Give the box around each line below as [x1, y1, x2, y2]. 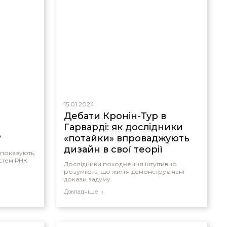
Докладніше [63, 188, 98, 195]
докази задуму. [63, 175, 112, 183]
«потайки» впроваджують [63, 133, 190, 144]
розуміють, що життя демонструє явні [63, 168, 184, 175]
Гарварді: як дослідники [63, 122, 183, 133]
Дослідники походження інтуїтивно [63, 160, 177, 168]
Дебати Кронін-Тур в [63, 110, 166, 122]
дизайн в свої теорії [63, 144, 163, 155]
